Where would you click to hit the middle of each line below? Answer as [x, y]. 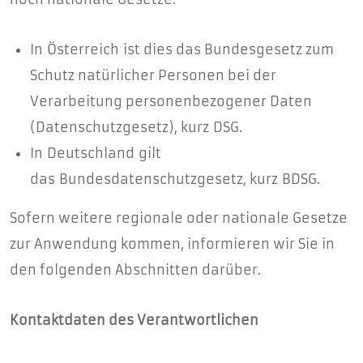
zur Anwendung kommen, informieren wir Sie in [172, 244]
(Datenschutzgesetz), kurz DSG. [136, 127]
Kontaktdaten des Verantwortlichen [134, 320]
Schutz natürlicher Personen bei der [153, 75]
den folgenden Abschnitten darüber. [135, 270]
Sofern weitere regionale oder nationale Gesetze [179, 218]
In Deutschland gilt [96, 153]
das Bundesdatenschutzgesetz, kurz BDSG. [175, 179]
